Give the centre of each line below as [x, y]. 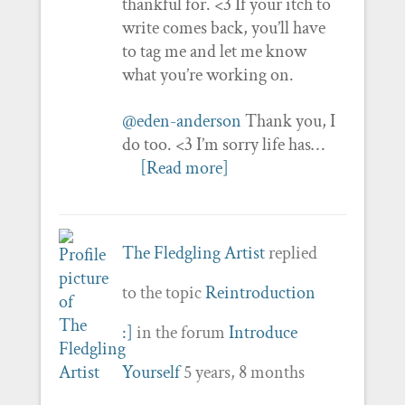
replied [291, 253]
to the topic [163, 292]
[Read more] [184, 168]
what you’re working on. [207, 75]
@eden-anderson [181, 121]
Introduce [263, 332]
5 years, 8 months [244, 372]
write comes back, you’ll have [223, 28]
